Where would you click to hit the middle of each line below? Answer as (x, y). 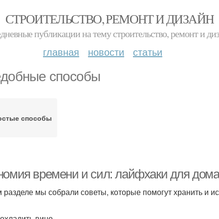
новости (106, 52)
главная (61, 52)
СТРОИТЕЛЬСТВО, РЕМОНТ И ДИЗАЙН (109, 19)
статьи (148, 52)
